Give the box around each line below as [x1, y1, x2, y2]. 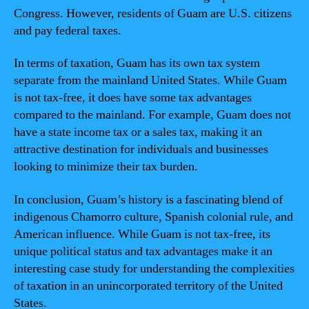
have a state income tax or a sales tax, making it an [14, 124, 262, 140]
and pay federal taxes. [14, 22, 121, 39]
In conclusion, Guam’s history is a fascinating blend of [14, 191, 283, 208]
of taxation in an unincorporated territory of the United [14, 277, 283, 294]
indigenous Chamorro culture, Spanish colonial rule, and [14, 208, 293, 225]
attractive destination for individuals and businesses [14, 141, 268, 157]
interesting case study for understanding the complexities [14, 260, 295, 277]
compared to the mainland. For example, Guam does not [14, 107, 291, 123]
